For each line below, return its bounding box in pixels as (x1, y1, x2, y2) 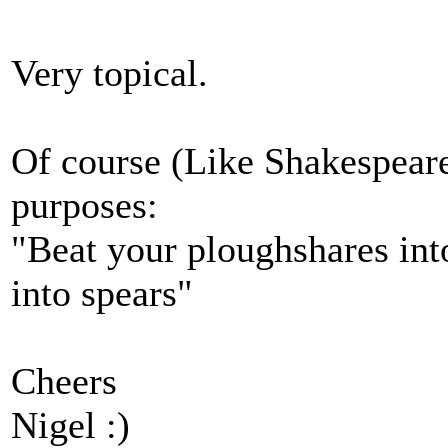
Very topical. (11, 52, 208, 94)
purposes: (11, 184, 158, 226)
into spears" (11, 272, 193, 314)
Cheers (11, 360, 117, 402)
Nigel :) (11, 404, 130, 446)
